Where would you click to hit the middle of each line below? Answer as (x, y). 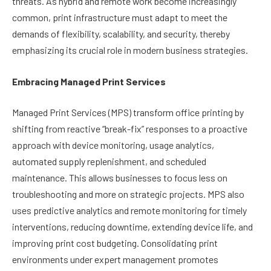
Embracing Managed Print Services (89, 81)
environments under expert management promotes (115, 260)
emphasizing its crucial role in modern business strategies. (130, 50)
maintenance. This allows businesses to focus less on (120, 178)
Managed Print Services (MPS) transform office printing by (128, 113)
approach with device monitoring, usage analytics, (113, 145)
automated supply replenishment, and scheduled (109, 162)
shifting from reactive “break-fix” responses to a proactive (130, 129)
